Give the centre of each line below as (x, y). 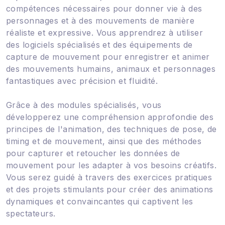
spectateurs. (31, 213)
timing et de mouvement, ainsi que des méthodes (104, 141)
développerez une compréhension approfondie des (110, 117)
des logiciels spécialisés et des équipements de (99, 44)
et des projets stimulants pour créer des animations (110, 189)
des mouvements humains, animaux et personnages (111, 69)
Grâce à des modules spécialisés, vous (84, 105)
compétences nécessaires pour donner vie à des (104, 8)
